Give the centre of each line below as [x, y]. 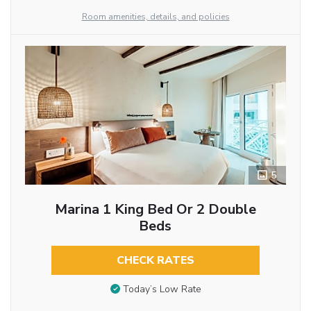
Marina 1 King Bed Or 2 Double [155, 210]
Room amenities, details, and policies [155, 17]
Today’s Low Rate [162, 289]
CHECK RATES [155, 261]
